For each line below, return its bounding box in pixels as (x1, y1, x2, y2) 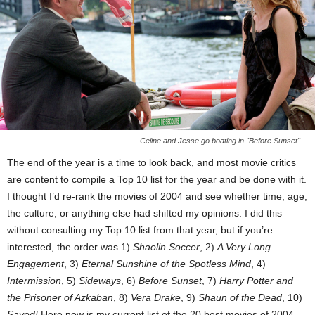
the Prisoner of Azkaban (7, 292, 113, 304)
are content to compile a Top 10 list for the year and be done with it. (7, 174, 307, 186)
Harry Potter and (219, 275, 293, 287)
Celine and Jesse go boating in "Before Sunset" (140, 136, 300, 146)
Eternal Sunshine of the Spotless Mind (82, 258, 251, 270)
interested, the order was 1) (7, 241, 133, 253)
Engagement (7, 258, 64, 270)
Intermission (7, 275, 61, 287)
